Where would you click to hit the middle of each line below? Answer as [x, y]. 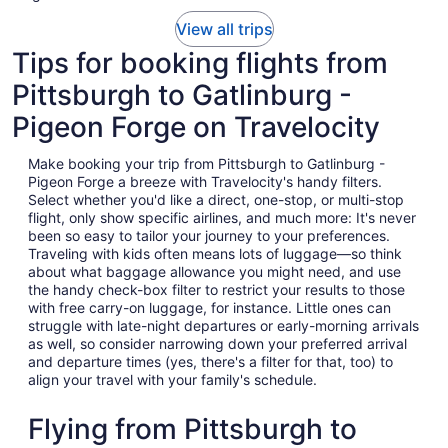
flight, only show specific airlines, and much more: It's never [222, 218]
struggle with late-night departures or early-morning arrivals [223, 326]
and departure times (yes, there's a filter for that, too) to [210, 362]
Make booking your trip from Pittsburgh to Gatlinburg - [206, 164]
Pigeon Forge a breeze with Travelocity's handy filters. [205, 182]
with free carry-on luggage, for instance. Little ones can [209, 308]
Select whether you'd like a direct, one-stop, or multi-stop [216, 200]
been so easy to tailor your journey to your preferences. [209, 236]
